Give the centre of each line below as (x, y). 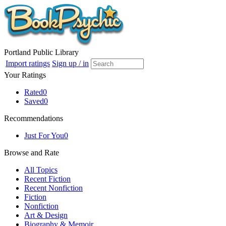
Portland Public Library (41, 52)
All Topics (41, 170)
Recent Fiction (47, 179)
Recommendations (34, 118)
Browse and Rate (32, 153)
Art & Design (46, 215)
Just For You (44, 135)
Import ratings (28, 63)
